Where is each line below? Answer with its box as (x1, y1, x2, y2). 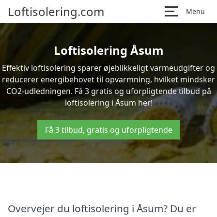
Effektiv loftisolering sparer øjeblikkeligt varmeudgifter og (2, 62, 215, 73)
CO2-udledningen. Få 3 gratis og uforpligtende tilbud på (6, 86, 211, 96)
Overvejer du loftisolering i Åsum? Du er (8, 201, 196, 215)
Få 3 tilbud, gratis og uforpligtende (45, 124, 172, 135)
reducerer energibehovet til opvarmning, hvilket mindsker (2, 74, 215, 85)
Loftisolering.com (8, 3, 104, 19)
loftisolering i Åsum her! (64, 97, 153, 108)
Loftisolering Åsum (53, 42, 164, 58)
